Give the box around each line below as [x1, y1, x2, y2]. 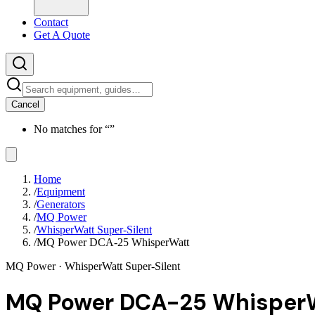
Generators [37, 198, 85, 210]
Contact [34, 16, 68, 28]
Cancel [11, 99, 39, 110]
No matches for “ [34, 123, 110, 135]
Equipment [37, 186, 85, 198]
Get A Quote [34, 29, 90, 41]
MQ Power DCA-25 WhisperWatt [37, 236, 189, 248]
